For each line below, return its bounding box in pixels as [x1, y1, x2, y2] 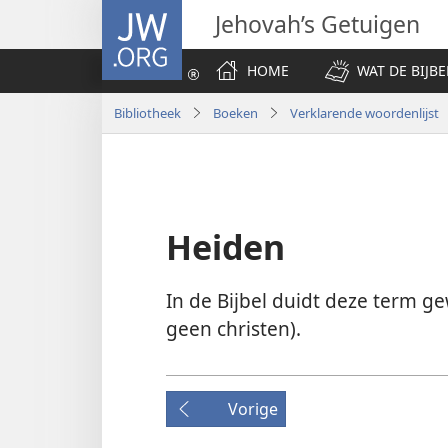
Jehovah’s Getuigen [215, 8, 420, 40]
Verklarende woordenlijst [290, 103, 439, 122]
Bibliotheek [114, 103, 181, 122]
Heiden [166, 224, 285, 270]
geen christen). [166, 315, 301, 343]
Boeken [213, 103, 258, 122]
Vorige [228, 398, 278, 421]
